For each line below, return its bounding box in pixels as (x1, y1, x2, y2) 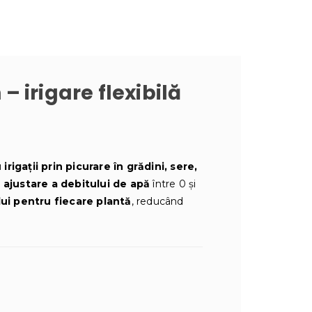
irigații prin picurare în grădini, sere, (4, 159, 198, 173)
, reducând (131, 194, 184, 208)
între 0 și (150, 177, 196, 190)
